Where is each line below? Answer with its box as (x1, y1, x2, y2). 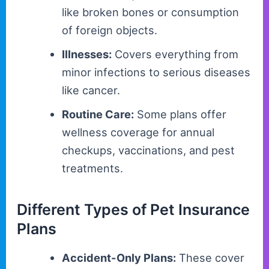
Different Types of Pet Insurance (17, 200, 250, 219)
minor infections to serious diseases (61, 65, 250, 79)
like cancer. (61, 83, 120, 97)
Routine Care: (61, 107, 134, 121)
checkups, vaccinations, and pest (61, 144, 235, 157)
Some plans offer (133, 107, 226, 121)
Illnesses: (61, 47, 112, 61)
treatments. (61, 162, 123, 175)
